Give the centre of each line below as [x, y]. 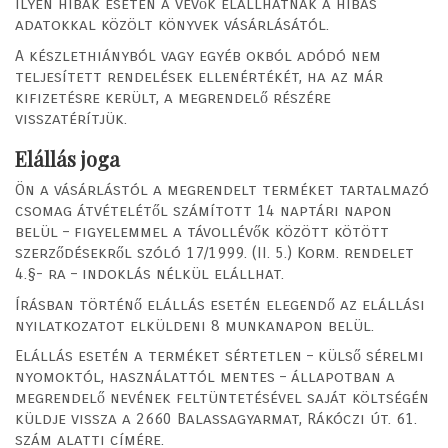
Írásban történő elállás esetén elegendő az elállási [220, 304]
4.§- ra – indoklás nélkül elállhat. [149, 274]
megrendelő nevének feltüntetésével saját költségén [222, 398]
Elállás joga [67, 158]
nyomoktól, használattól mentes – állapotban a [205, 377]
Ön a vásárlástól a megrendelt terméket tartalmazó [222, 190]
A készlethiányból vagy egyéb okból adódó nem [198, 55]
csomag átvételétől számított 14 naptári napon [203, 211]
